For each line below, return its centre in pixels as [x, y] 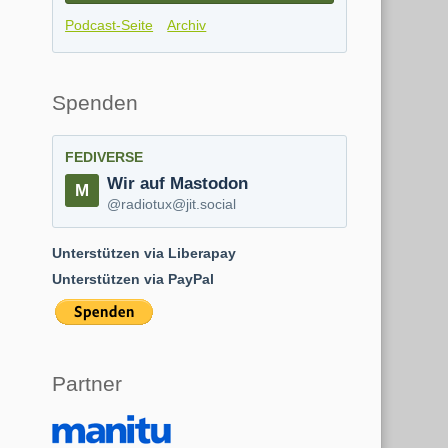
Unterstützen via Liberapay [143, 254]
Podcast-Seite [109, 26]
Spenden [94, 102]
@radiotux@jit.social [172, 204]
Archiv [187, 26]
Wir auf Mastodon [178, 183]
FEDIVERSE [104, 158]
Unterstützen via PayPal [132, 280]
